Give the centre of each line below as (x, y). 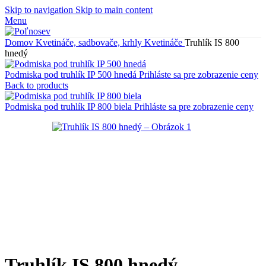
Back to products (37, 85)
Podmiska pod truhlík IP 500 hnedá (72, 75)
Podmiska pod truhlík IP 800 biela (69, 107)
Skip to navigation (40, 10)
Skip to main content (114, 10)
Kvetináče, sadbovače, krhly (90, 42)
